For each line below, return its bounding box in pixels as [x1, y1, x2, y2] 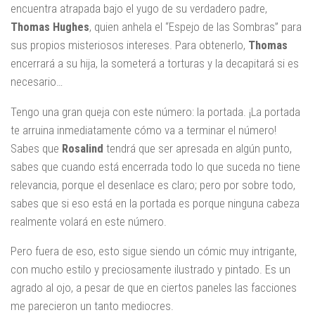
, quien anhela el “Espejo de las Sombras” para [89, 19, 302, 34]
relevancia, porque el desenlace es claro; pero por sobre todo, [11, 177, 295, 192]
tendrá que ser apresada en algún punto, [103, 141, 292, 155]
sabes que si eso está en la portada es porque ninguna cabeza [11, 195, 300, 210]
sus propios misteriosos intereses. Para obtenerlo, [11, 37, 248, 52]
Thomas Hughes [11, 19, 89, 34]
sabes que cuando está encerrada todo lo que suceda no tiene [11, 159, 300, 174]
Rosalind [62, 141, 103, 155]
